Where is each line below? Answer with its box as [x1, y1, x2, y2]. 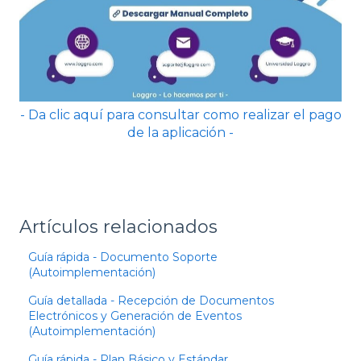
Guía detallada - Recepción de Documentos [28, 293, 275, 308]
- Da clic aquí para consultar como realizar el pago [19, 107, 342, 123]
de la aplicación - [127, 125, 234, 141]
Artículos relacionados [19, 215, 218, 238]
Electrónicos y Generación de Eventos [28, 308, 243, 323]
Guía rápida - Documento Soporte [28, 249, 218, 264]
